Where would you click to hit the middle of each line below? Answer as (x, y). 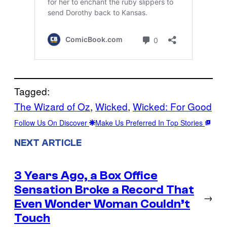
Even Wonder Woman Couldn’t (102, 204)
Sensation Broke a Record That (104, 190)
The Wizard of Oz (52, 106)
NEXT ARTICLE (48, 143)
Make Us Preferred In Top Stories (150, 123)
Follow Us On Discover (52, 123)
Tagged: (32, 91)
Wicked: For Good (172, 106)
